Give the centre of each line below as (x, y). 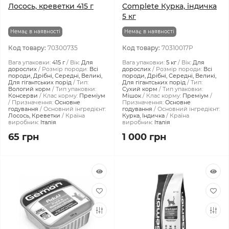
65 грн (24, 137)
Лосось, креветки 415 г (51, 6)
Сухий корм (140, 89)
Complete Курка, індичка (169, 6)
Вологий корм (29, 89)
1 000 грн (144, 137)
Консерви (23, 96)
